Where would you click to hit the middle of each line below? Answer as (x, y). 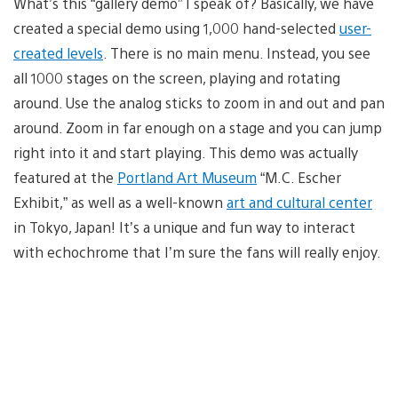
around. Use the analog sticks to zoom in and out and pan (199, 102)
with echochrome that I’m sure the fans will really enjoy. (197, 251)
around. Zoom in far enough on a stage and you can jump (198, 127)
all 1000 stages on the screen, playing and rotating (177, 77)
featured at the (65, 177)
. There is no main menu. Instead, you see (237, 52)
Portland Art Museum (187, 177)
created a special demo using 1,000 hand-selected (176, 28)
